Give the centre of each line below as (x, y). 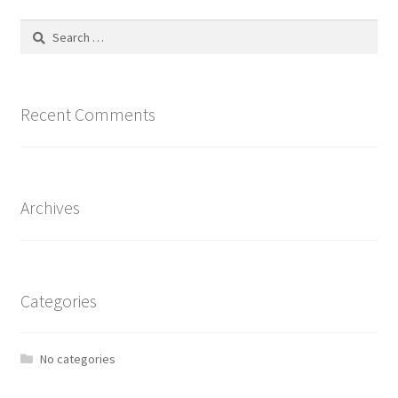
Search (38, 29)
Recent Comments (88, 115)
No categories (78, 359)
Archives (50, 207)
